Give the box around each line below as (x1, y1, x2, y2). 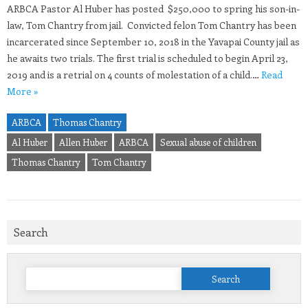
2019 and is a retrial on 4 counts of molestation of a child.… (7, 68, 261, 82)
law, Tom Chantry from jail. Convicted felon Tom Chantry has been (7, 19, 296, 32)
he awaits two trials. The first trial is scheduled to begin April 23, (7, 52, 288, 65)
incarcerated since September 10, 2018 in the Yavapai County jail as (7, 35, 300, 49)
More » (7, 85, 38, 98)
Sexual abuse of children (160, 136, 256, 148)
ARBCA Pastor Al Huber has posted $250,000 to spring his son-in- (7, 2, 300, 16)
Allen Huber (59, 136, 107, 148)
